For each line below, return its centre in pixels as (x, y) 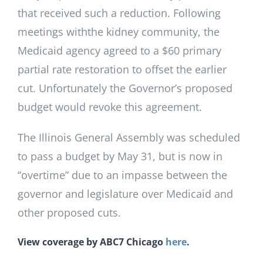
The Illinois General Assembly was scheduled (129, 137)
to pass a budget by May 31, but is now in (120, 156)
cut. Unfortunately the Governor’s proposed (125, 88)
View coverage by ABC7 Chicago (92, 242)
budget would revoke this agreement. (110, 107)
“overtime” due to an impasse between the (122, 175)
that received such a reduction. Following (119, 13)
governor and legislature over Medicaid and (125, 193)
